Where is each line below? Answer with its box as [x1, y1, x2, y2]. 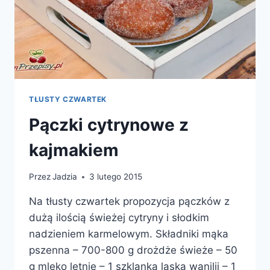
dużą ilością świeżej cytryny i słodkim [29, 212, 209, 224]
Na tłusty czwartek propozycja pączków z [29, 195, 230, 208]
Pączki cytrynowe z [29, 114, 189, 135]
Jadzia [52, 172, 78, 182]
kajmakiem [29, 139, 119, 160]
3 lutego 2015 [89, 172, 143, 182]
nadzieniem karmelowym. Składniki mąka [29, 228, 228, 240]
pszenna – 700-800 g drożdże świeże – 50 [29, 244, 237, 257]
